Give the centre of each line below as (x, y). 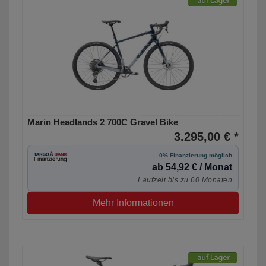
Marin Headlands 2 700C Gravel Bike (103, 122)
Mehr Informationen (133, 203)
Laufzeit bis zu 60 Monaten (185, 180)
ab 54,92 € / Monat (192, 167)
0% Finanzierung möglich (196, 156)
